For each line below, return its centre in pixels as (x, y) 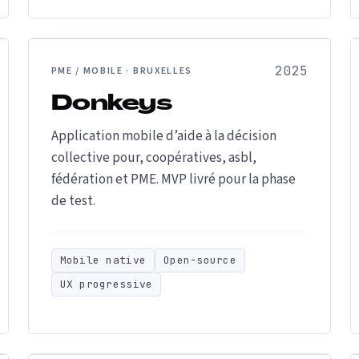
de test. (73, 201)
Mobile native (103, 260)
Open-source (200, 260)
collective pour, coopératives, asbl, (153, 158)
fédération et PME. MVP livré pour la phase (173, 179)
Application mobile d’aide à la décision (163, 136)
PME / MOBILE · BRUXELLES (121, 71)
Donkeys (111, 105)
